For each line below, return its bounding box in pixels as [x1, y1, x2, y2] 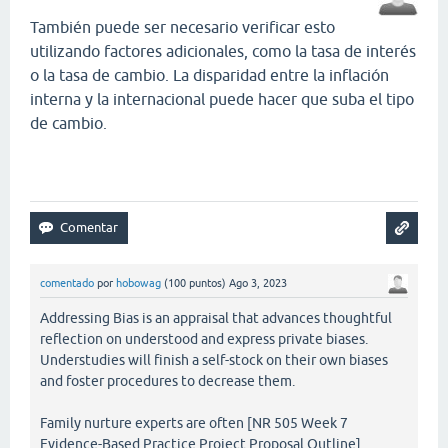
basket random [363, 161, 418, 171]
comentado [40, 276, 94, 289]
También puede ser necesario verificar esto [30, 17, 335, 36]
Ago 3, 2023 [229, 276, 287, 289]
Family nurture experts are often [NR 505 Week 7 [40, 414, 348, 431]
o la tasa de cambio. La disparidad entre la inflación [30, 65, 389, 84]
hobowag [116, 276, 161, 289]
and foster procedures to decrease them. [40, 372, 295, 389]
